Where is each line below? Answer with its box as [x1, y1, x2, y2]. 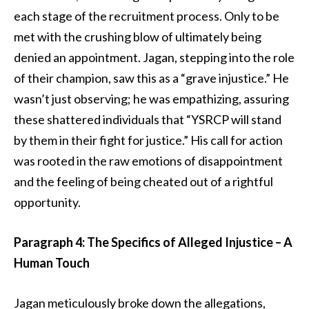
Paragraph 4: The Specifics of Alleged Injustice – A [14, 235, 292, 250]
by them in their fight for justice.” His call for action [14, 132, 283, 148]
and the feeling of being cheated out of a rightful [14, 174, 273, 190]
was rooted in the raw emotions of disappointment [14, 153, 283, 169]
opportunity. [14, 195, 81, 210]
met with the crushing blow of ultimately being [14, 29, 261, 45]
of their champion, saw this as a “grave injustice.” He [14, 70, 289, 86]
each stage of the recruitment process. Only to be [14, 8, 279, 24]
